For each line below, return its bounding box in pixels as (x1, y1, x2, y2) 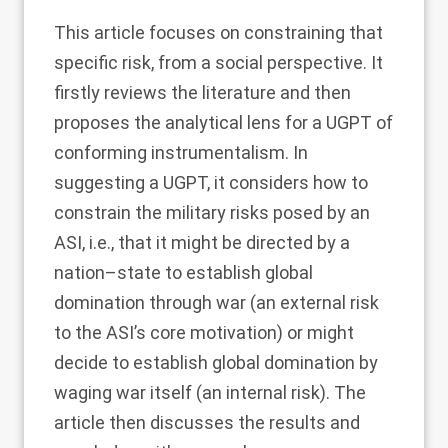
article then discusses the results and (54, 412, 360, 433)
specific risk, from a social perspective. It (54, 52, 383, 73)
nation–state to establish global (54, 262, 313, 283)
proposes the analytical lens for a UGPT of (54, 112, 393, 133)
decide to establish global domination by (54, 352, 378, 373)
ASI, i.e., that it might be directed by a (54, 232, 350, 253)
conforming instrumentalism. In (54, 142, 308, 163)
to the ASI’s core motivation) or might (54, 322, 354, 343)
